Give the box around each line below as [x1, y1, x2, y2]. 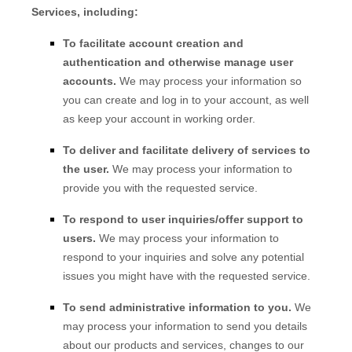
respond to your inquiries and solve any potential [63, 251, 304, 263]
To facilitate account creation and [63, 37, 244, 49]
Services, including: [31, 5, 138, 18]
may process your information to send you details [63, 320, 307, 332]
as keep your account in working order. [63, 112, 255, 125]
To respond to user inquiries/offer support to [63, 213, 303, 225]
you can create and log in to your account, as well [63, 93, 309, 106]
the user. [63, 163, 112, 175]
